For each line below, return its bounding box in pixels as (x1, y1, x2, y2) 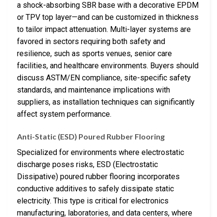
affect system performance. (17, 109, 111, 119)
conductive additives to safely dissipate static (17, 184, 174, 193)
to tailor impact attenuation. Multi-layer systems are (17, 25, 191, 34)
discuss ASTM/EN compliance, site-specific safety (17, 73, 191, 83)
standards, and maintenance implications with (17, 85, 170, 95)
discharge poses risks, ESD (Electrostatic (17, 159, 158, 169)
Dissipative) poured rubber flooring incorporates (17, 171, 180, 181)
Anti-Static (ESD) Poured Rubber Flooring (17, 131, 165, 141)
